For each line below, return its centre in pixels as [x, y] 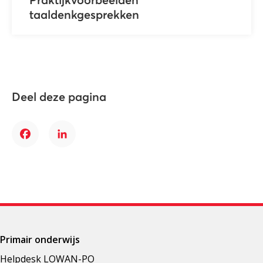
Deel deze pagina [59, 97]
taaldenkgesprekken [84, 15]
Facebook [46, 141]
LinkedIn [81, 141]
